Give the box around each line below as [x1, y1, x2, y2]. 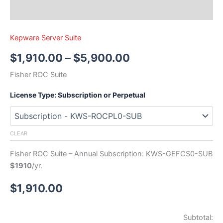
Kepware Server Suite [10, 33, 81, 43]
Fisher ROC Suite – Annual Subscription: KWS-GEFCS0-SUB [10, 149, 213, 159]
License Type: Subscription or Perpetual [10, 90, 145, 99]
